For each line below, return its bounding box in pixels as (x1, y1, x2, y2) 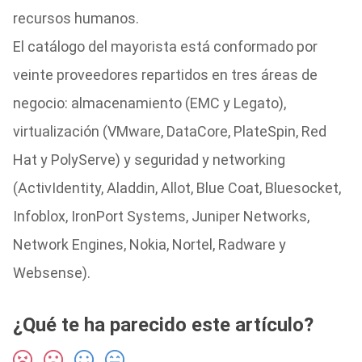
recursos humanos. (12, 10, 139, 27)
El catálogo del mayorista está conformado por (12, 38, 318, 55)
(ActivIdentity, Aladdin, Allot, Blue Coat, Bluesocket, (12, 179, 341, 196)
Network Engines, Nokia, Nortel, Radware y (12, 236, 286, 253)
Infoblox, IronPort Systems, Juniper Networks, (12, 208, 309, 225)
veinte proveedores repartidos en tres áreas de (12, 66, 318, 83)
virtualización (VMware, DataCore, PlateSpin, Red (12, 123, 326, 140)
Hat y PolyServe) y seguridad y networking (12, 151, 285, 168)
